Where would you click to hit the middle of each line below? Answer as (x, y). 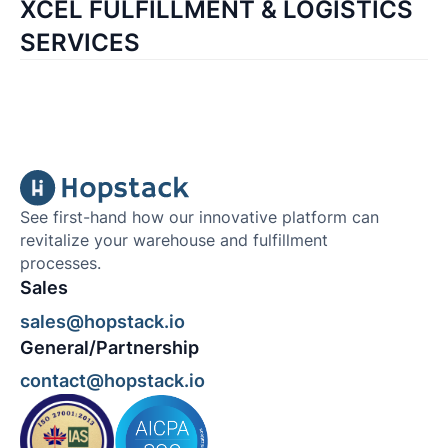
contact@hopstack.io (112, 381)
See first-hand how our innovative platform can (199, 217)
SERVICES (79, 43)
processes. (60, 263)
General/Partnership (109, 347)
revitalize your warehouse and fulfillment (173, 240)
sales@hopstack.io (102, 321)
